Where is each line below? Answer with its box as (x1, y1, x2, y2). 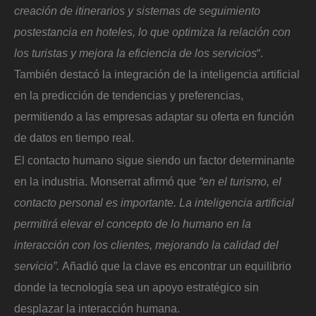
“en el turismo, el (199, 174, 281, 188)
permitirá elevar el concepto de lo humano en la (14, 217, 251, 230)
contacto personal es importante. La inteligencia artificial (14, 195, 294, 209)
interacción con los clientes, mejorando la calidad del (14, 238, 279, 251)
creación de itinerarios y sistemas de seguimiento (14, 4, 260, 17)
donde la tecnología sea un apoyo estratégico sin (14, 280, 259, 293)
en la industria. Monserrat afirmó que (14, 174, 199, 188)
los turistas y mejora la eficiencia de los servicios (14, 46, 257, 59)
